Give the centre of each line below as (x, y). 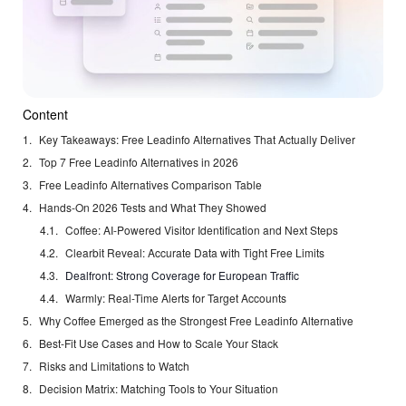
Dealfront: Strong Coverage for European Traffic (183, 275)
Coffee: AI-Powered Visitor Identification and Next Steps (202, 230)
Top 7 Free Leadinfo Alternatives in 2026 (139, 162)
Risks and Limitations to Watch (114, 366)
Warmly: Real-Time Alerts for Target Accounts (176, 298)
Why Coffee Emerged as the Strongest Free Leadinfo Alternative (196, 321)
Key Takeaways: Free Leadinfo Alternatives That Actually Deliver (197, 140)
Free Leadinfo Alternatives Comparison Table (150, 185)
